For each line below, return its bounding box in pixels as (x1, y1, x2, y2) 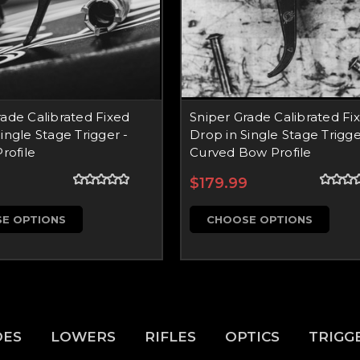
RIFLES (145, 328, 196, 345)
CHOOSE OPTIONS (207, 212, 313, 226)
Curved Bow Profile (190, 144, 312, 160)
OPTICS (225, 328, 280, 345)
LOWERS (51, 328, 116, 345)
